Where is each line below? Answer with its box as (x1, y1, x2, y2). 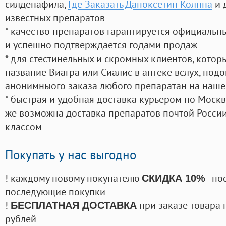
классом (5, 120, 42, 134)
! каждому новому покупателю (5, 171, 142, 185)
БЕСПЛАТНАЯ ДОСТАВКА (11, 200, 137, 211)
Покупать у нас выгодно (5, 147, 136, 163)
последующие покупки (5, 185, 105, 199)
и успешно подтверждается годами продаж (5, 38, 197, 52)
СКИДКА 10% (142, 173, 205, 184)
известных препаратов (5, 11, 105, 25)
